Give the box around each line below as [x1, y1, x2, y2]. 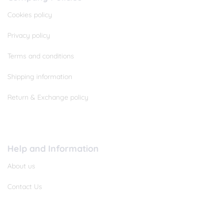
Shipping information [7, 72, 72, 82]
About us [7, 162, 35, 171]
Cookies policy [7, 10, 52, 20]
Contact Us [7, 182, 42, 192]
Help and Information [7, 143, 99, 155]
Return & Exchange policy [7, 93, 88, 102]
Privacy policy [7, 31, 50, 40]
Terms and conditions [7, 52, 74, 61]
